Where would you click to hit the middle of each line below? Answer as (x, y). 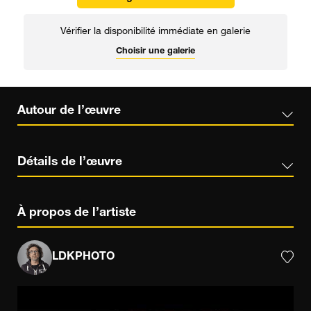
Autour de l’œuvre (69, 111)
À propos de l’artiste (77, 213)
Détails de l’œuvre (70, 162)
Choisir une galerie (155, 51)
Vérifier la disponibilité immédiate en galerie (155, 32)
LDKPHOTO (83, 257)
